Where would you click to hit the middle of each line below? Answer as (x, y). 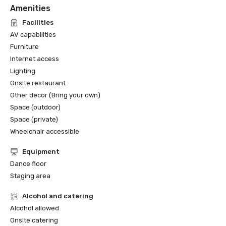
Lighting (23, 71)
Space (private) (34, 119)
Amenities (30, 8)
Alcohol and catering (58, 196)
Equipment (41, 152)
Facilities (38, 22)
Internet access (35, 59)
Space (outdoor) (35, 107)
